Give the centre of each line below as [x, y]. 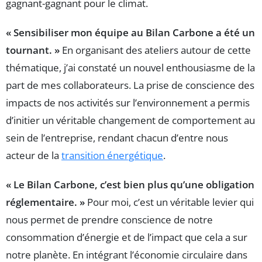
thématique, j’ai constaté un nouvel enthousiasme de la [130, 67]
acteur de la [34, 155]
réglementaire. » [45, 202]
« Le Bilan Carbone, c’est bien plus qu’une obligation [130, 184]
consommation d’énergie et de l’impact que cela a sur [127, 237]
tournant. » [33, 50]
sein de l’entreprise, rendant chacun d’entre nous [117, 137]
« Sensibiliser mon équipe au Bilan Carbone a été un [130, 32]
